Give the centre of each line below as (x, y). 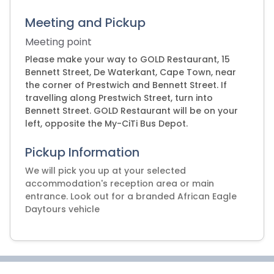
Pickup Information (82, 152)
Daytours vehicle (62, 209)
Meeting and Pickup (85, 23)
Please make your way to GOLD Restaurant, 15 (128, 59)
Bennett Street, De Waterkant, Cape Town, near (131, 72)
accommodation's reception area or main (120, 183)
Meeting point (58, 42)
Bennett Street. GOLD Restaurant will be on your (131, 111)
